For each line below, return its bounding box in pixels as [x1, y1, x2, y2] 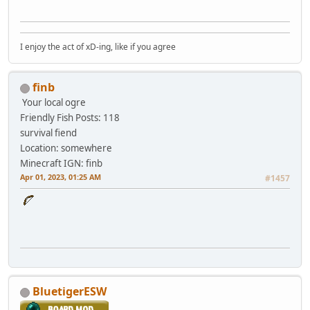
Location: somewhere [20, 142, 112, 155]
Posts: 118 [75, 111, 120, 125]
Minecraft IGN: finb [20, 157, 102, 170]
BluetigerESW [33, 284, 107, 300]
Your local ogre [22, 96, 86, 109]
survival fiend [20, 127, 77, 140]
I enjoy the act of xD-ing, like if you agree [20, 41, 176, 53]
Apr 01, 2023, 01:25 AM [20, 172, 101, 183]
